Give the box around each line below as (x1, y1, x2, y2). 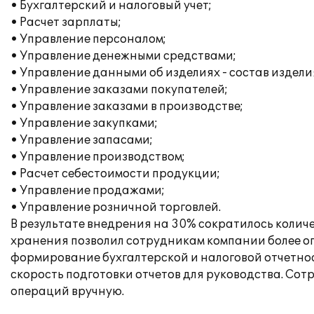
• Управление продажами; (11, 184, 165, 198)
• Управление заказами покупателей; (11, 83, 228, 97)
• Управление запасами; (11, 133, 153, 147)
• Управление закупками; (11, 116, 158, 130)
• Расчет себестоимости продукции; (11, 167, 220, 181)
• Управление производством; (11, 150, 185, 164)
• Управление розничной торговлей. (11, 200, 221, 214)
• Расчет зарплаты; (11, 15, 121, 29)
